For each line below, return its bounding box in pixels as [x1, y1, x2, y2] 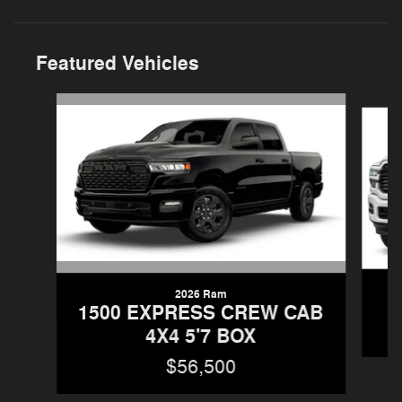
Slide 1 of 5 [13, 93, 77, 109]
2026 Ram [174, 286, 227, 301]
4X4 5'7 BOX [145, 323, 257, 349]
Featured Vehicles [36, 50, 199, 76]
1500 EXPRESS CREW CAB [78, 300, 324, 326]
